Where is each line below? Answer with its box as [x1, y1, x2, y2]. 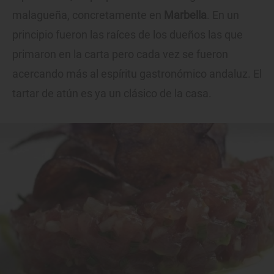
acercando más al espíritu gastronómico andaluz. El [12, 67, 262, 81]
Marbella [164, 9, 207, 22]
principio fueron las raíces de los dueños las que [12, 28, 243, 42]
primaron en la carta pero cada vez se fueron [12, 48, 228, 61]
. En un [207, 9, 239, 22]
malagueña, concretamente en [12, 9, 164, 22]
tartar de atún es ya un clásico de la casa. [12, 87, 212, 100]
